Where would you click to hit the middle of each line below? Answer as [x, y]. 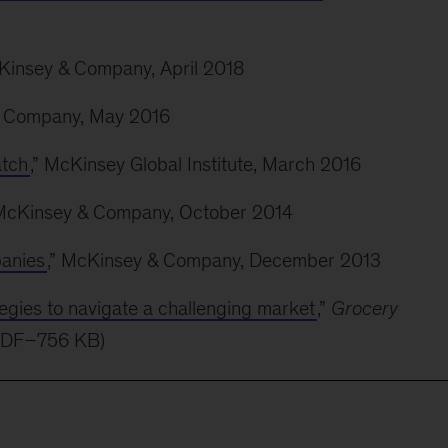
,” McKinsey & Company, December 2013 [213, 259]
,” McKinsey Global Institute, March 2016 [195, 163]
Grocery [364, 307]
